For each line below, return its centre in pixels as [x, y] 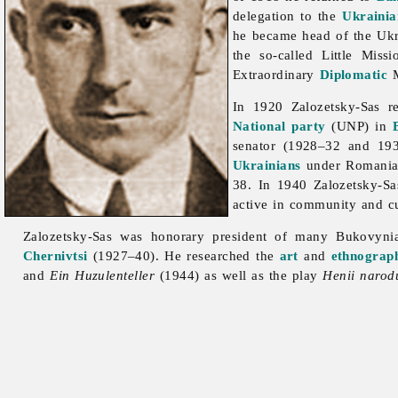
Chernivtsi [56, 256]
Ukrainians [267, 165]
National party [279, 126]
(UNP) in [359, 126]
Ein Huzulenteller [103, 275]
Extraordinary [276, 75]
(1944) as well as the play [239, 275]
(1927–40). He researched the [183, 256]
